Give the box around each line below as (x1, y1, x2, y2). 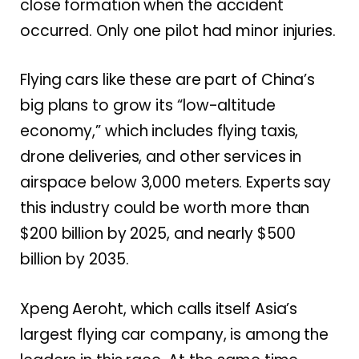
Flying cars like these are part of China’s (20, 69, 316, 91)
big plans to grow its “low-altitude (20, 95, 276, 117)
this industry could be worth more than (20, 197, 310, 220)
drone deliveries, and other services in (20, 146, 302, 168)
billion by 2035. (20, 248, 129, 271)
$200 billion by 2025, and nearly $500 (20, 223, 296, 245)
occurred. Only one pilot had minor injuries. (20, 20, 336, 42)
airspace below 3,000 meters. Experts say (20, 171, 332, 194)
